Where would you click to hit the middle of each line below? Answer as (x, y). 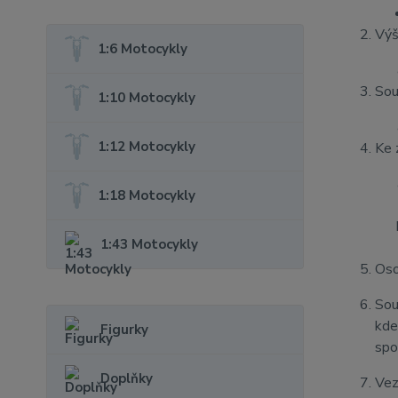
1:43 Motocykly (149, 244)
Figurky (124, 330)
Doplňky (127, 378)
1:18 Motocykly (147, 195)
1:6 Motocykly (143, 49)
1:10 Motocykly (147, 98)
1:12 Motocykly (147, 147)
